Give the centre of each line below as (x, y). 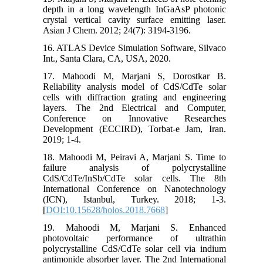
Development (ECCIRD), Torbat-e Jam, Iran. (134, 129)
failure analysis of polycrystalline (134, 167)
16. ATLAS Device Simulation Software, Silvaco (134, 48)
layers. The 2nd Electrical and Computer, (134, 107)
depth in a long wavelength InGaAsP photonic (134, 9)
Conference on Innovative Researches (134, 118)
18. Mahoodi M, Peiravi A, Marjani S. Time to (134, 157)
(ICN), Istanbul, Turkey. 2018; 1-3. (134, 199)
